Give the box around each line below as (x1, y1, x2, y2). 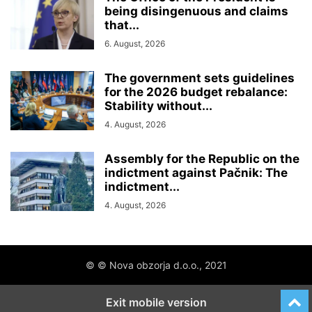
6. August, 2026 (104, 38, 165, 49)
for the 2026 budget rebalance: (104, 84, 288, 99)
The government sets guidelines (104, 70, 295, 85)
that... (104, 17, 139, 32)
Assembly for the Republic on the (104, 151, 299, 166)
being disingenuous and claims (104, 3, 288, 18)
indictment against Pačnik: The (104, 165, 288, 180)
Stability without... (104, 98, 212, 113)
